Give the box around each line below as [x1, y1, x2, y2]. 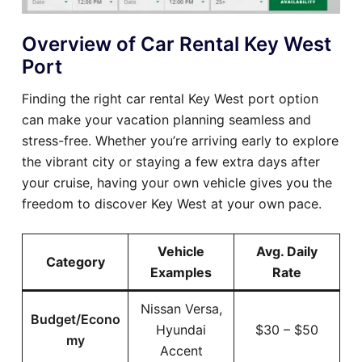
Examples [150, 264, 212, 281]
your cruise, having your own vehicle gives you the [22, 175, 332, 192]
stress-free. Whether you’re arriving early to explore [22, 133, 339, 149]
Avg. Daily [256, 243, 318, 260]
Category [45, 254, 105, 271]
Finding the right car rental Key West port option [22, 90, 318, 107]
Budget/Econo [30, 311, 120, 328]
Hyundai [156, 322, 206, 339]
